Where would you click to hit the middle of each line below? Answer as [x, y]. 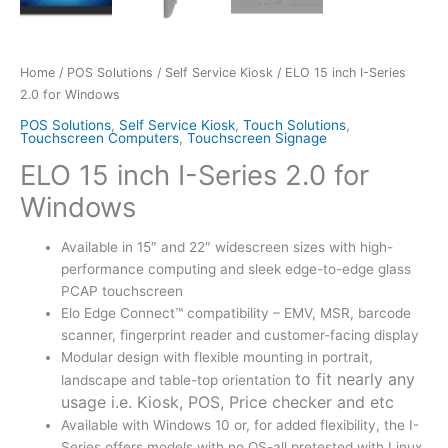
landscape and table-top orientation [178, 380]
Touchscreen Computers [99, 137]
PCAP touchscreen [122, 291]
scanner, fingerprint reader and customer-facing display [240, 335]
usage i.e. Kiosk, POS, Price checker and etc [228, 402]
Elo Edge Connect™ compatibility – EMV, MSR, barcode [236, 313]
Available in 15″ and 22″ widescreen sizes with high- [227, 247]
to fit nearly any [355, 379]
